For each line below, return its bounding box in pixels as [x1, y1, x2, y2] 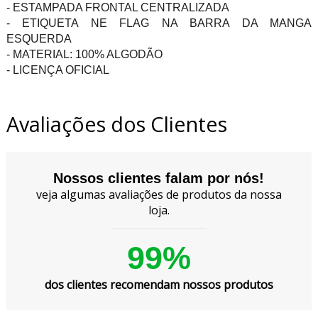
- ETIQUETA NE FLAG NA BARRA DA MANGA [6, 16, 312, 29]
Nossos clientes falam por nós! [53, 170, 265, 186]
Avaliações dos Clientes [6, 109, 227, 138]
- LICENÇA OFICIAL [6, 63, 109, 76]
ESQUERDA [6, 32, 72, 45]
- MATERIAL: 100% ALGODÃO [6, 48, 163, 60]
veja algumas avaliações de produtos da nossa [35, 186, 282, 202]
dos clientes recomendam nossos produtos [44, 276, 273, 292]
